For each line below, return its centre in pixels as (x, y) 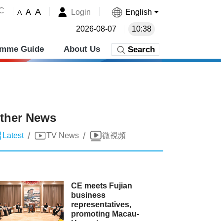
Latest (13, 135)
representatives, (101, 204)
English (139, 12)
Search (141, 50)
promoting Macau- (105, 214)
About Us (82, 49)
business (89, 195)
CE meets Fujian (102, 186)
